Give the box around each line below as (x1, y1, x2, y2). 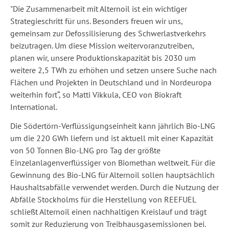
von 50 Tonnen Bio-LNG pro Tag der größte (10, 145, 161, 155)
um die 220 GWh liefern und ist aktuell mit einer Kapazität (10, 133, 213, 143)
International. (10, 102, 57, 112)
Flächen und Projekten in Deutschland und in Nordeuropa (10, 77, 212, 87)
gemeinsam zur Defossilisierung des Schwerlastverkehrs (10, 28, 206, 38)
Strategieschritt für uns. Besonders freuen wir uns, (10, 16, 182, 26)
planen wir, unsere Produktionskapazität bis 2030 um (10, 53, 196, 63)
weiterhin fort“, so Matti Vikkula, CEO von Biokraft (10, 89, 181, 100)
